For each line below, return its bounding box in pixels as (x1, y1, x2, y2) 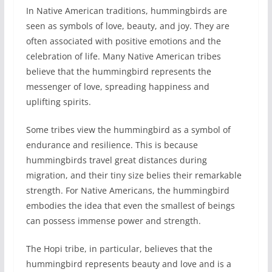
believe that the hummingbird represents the (25, 65, 211, 77)
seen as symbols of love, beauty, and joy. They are (25, 19, 229, 32)
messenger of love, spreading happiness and (25, 80, 209, 92)
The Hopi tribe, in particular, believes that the (25, 242, 212, 254)
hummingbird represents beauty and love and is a (25, 257, 231, 270)
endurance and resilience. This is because (25, 138, 198, 151)
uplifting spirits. (25, 95, 91, 107)
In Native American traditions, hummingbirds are (25, 4, 227, 16)
